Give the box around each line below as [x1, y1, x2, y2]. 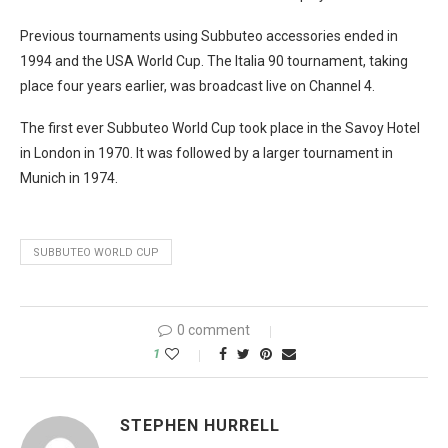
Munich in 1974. [20, 170, 118, 186]
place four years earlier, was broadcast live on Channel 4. [20, 78, 375, 94]
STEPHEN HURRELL [120, 416, 280, 435]
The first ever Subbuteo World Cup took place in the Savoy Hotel [20, 120, 420, 136]
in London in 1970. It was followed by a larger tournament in [20, 145, 393, 161]
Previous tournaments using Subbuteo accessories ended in [20, 28, 398, 44]
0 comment [176, 322, 250, 338]
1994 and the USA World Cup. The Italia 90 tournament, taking [20, 53, 408, 69]
